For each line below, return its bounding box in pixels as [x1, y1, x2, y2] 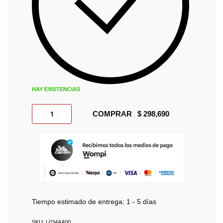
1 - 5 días [126, 198, 156, 206]
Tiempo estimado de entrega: [32, 198, 124, 206]
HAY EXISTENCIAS [32, 86, 80, 92]
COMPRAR [93, 109, 132, 118]
